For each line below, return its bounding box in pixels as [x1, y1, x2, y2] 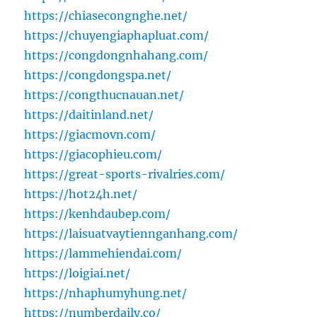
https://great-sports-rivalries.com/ [24, 167, 226, 182]
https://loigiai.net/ [24, 266, 131, 281]
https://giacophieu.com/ [24, 147, 163, 162]
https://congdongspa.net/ [24, 68, 172, 83]
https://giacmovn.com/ [24, 127, 156, 142]
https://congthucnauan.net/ [24, 88, 185, 103]
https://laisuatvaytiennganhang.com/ [24, 226, 238, 241]
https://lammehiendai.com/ [24, 246, 183, 261]
